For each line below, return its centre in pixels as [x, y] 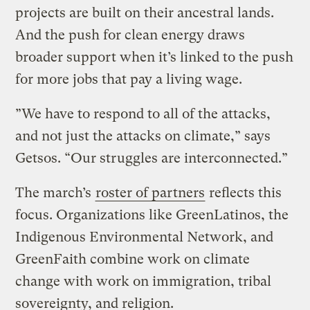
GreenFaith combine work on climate [133, 259]
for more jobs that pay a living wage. [129, 79]
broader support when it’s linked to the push [155, 57]
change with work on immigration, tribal [144, 281]
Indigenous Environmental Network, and [145, 237]
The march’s [55, 192]
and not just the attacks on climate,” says [143, 136]
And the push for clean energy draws [130, 35]
